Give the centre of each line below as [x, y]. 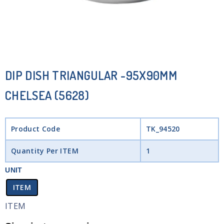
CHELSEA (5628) [47, 95]
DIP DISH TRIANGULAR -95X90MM [91, 75]
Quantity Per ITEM [44, 151]
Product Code [35, 129]
